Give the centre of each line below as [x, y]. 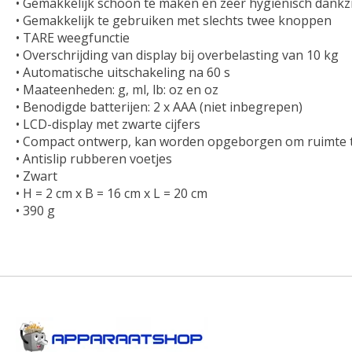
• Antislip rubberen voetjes [94, 159]
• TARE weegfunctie [73, 38]
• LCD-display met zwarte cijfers [108, 125]
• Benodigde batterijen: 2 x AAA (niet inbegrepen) [159, 107]
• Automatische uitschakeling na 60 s [123, 73]
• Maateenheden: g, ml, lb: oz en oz [117, 90]
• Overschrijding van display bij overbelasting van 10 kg [177, 55]
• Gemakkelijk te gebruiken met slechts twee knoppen [174, 21]
